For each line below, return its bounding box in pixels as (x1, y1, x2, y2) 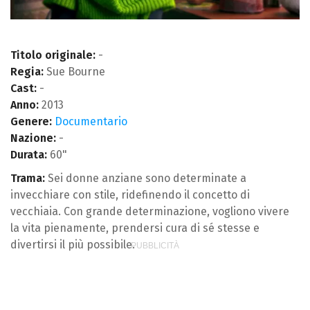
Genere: (10, 114, 52, 128)
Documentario (55, 114, 127, 128)
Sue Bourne (44, 64, 105, 78)
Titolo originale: (10, 48, 95, 62)
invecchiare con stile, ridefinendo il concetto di (10, 188, 250, 201)
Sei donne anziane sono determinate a (45, 171, 246, 185)
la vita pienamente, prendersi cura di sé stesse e (10, 221, 259, 235)
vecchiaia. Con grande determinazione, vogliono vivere (10, 204, 289, 218)
